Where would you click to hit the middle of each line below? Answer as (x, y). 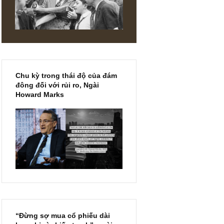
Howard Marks (94, 155)
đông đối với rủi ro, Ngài (113, 144)
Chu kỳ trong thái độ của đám (123, 134)
